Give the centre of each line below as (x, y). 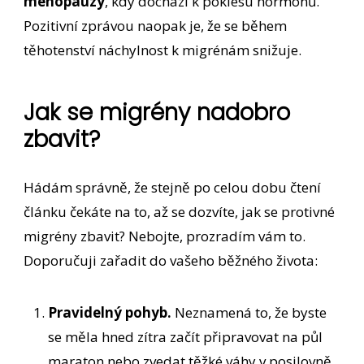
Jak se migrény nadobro (157, 113)
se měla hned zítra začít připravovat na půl (186, 337)
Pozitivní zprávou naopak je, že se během (156, 25)
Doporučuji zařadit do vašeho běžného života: (171, 261)
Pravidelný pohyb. (110, 313)
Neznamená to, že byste (249, 313)
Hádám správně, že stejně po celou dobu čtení (173, 188)
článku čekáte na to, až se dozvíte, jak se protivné (180, 212)
